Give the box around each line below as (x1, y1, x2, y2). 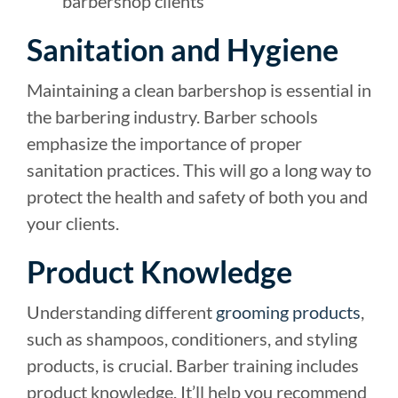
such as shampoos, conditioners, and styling (27, 327, 357, 349)
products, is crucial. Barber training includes (27, 354, 359, 376)
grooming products (216, 300, 361, 322)
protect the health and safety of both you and (27, 185, 368, 207)
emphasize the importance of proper (27, 131, 302, 154)
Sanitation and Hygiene (27, 30, 338, 68)
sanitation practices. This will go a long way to (27, 158, 371, 180)
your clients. (27, 211, 119, 234)
